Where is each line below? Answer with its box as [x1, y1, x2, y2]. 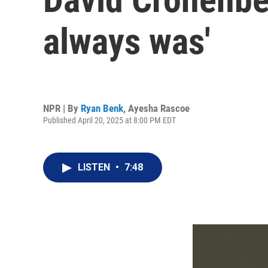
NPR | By [43, 102, 81, 114]
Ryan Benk [81, 102, 123, 114]
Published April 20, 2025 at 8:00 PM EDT [43, 115, 176, 125]
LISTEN [78, 162, 112, 173]
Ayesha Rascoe [128, 102, 190, 114]
